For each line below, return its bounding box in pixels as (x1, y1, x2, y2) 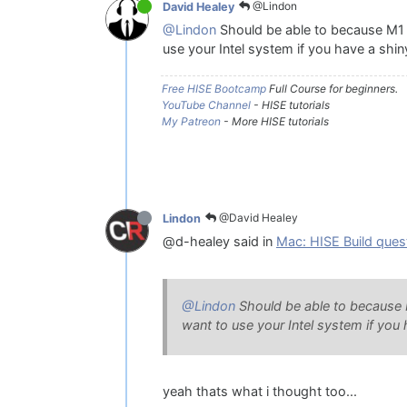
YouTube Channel (162, 98, 251, 113)
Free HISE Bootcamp (162, 82, 266, 96)
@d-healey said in (163, 233, 276, 251)
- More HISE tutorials (221, 114, 329, 129)
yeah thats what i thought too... (163, 383, 357, 401)
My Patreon (162, 114, 221, 129)
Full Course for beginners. (266, 82, 398, 96)
